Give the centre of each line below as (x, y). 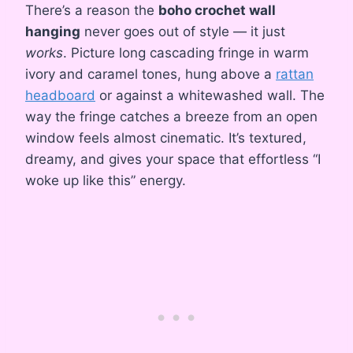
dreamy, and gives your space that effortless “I (173, 159)
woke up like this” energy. (106, 180)
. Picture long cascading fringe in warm (186, 52)
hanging (53, 31)
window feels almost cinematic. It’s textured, (166, 137)
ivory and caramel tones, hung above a (150, 74)
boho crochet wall (217, 10)
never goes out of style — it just (183, 31)
